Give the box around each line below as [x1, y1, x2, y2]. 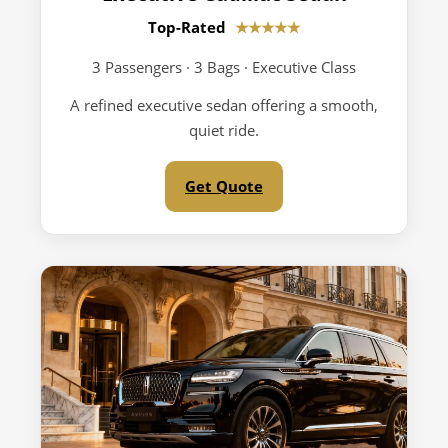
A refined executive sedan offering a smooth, [70, 95, 378, 115]
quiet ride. [189, 120, 259, 140]
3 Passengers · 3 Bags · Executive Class [92, 57, 356, 77]
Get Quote [185, 176, 263, 196]
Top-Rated [148, 17, 230, 37]
